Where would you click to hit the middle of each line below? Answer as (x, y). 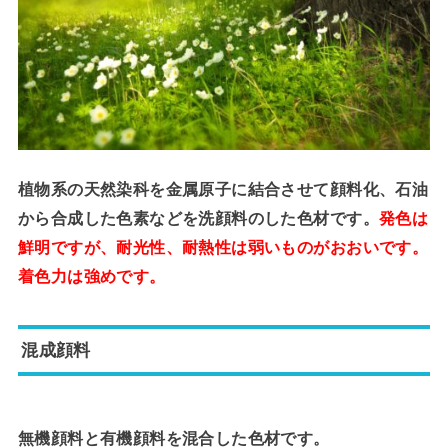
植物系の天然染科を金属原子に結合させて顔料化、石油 (223, 188)
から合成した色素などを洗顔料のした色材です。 (198, 217)
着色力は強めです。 (91, 275)
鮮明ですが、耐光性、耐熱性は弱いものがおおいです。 (223, 246)
